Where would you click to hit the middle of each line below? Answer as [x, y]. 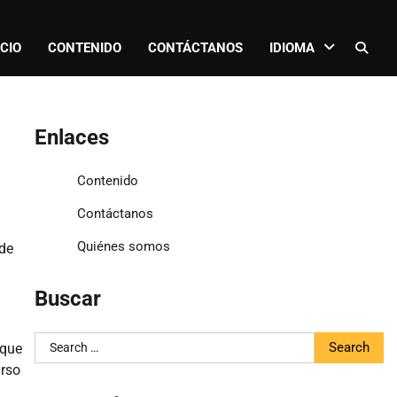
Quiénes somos [123, 246]
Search [55, 341]
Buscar [67, 298]
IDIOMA [292, 48]
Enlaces [71, 137]
